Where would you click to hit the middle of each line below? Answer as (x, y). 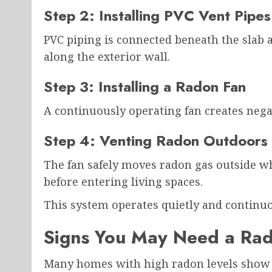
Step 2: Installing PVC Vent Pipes (157, 16)
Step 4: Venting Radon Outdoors (156, 141)
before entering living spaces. (123, 182)
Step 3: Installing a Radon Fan (145, 87)
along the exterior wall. (107, 57)
